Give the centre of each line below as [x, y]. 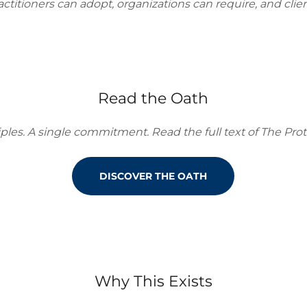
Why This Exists [153, 281]
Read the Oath [153, 98]
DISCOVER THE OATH [153, 176]
